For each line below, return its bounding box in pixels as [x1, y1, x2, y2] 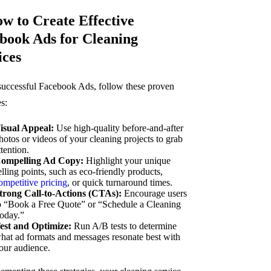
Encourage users [121, 188, 187, 198]
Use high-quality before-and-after [53, 123, 183, 133]
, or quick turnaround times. [67, 177, 172, 188]
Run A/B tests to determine [71, 221, 177, 231]
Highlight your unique [83, 155, 171, 166]
